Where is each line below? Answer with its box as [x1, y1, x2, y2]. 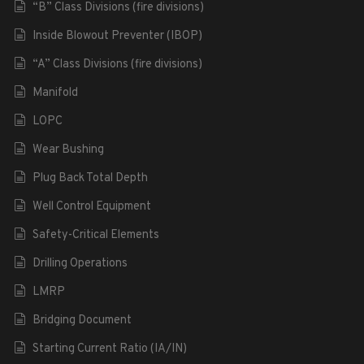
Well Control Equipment [32, 198, 151, 214]
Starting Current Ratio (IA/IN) [32, 340, 187, 357]
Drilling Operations [32, 255, 128, 271]
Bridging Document [32, 312, 132, 328]
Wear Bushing [32, 141, 104, 158]
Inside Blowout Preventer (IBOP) [32, 28, 202, 44]
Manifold [32, 84, 78, 101]
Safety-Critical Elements [32, 227, 159, 243]
